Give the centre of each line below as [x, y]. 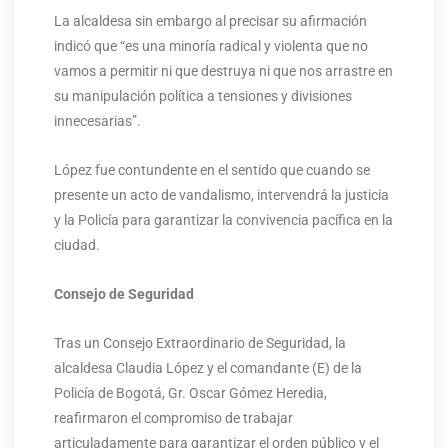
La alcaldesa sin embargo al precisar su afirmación [210, 21]
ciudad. [76, 245]
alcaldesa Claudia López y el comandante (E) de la [207, 368]
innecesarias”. [97, 121]
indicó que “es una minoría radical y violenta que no [210, 46]
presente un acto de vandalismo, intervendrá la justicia [221, 195]
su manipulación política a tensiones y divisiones [202, 96]
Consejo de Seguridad [123, 294]
